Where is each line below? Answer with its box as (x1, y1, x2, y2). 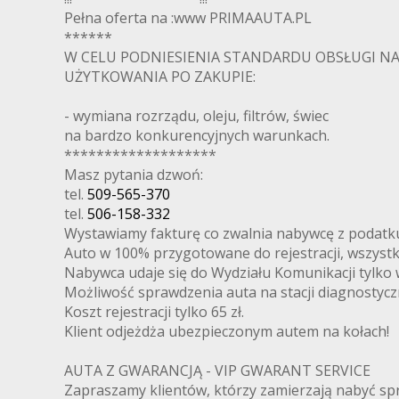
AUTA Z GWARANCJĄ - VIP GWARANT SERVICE (64, 361, 370, 381)
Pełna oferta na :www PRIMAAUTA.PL (64, 8, 312, 28)
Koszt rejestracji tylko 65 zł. (64, 302, 244, 322)
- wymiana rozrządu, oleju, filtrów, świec (64, 106, 329, 126)
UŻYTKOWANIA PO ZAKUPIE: (64, 67, 256, 87)
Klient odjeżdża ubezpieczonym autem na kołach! (64, 322, 389, 342)
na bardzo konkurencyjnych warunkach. (64, 126, 330, 146)
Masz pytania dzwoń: (64, 165, 203, 185)
